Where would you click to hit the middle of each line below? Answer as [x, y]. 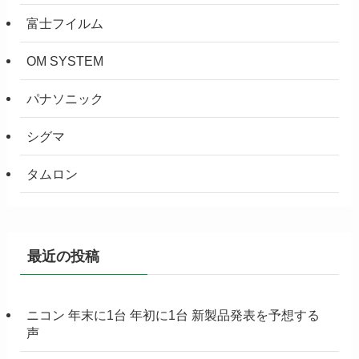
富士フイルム [65, 23]
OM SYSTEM [65, 61]
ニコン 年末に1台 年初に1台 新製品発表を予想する [173, 315]
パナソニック [65, 99]
